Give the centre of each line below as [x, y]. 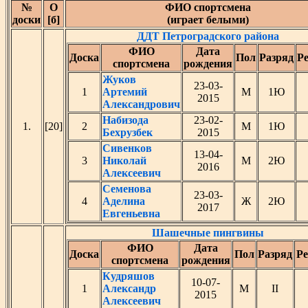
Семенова [127, 189]
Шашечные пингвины [208, 233]
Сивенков [127, 148]
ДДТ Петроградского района [208, 36]
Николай [124, 161]
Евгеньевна [131, 213]
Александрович [141, 104]
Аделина [124, 201]
